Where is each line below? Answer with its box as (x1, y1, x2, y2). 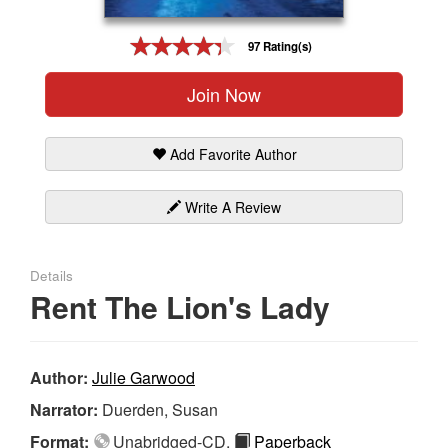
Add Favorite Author (165, 143, 297, 164)
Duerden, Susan (102, 397, 218, 421)
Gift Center (5, 24, 92, 50)
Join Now (187, 80, 261, 107)
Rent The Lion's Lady (30, 284, 330, 328)
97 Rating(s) (248, 38, 312, 56)
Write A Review (181, 196, 281, 217)
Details (30, 265, 73, 285)
